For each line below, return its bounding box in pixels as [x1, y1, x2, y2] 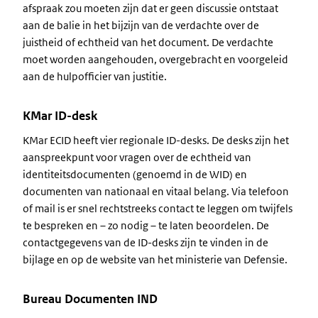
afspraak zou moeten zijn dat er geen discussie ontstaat [23, 1, 278, 15]
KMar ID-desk [23, 108, 97, 124]
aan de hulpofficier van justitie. [23, 70, 167, 83]
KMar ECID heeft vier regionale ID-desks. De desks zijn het [23, 133, 289, 147]
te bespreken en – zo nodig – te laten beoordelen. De [23, 219, 269, 232]
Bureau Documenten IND [23, 291, 158, 307]
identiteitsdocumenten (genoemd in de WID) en [23, 168, 247, 181]
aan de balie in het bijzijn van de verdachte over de [23, 18, 259, 32]
